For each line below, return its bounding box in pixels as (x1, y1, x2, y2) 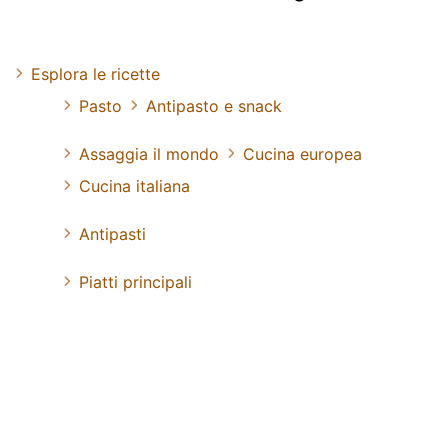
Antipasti (79, 223, 146, 244)
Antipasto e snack (146, 95, 282, 116)
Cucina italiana (79, 175, 190, 196)
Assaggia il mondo (79, 143, 219, 164)
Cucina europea (243, 143, 362, 164)
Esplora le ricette (31, 63, 160, 84)
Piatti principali (79, 271, 192, 292)
